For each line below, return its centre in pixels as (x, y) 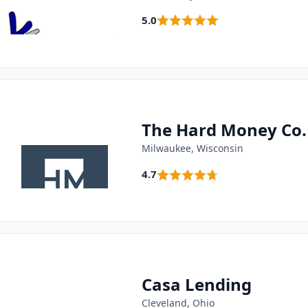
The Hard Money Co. (224, 130)
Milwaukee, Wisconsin (192, 148)
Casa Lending (196, 284)
